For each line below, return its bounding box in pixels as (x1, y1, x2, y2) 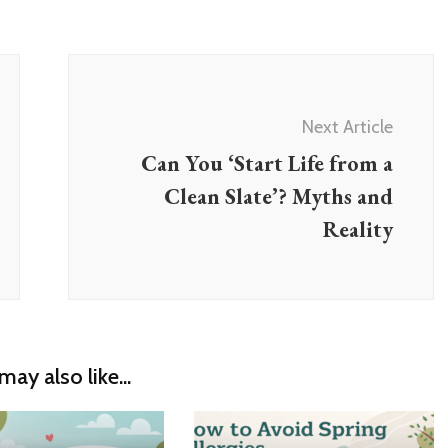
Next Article (302, 115, 393, 138)
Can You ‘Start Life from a (141, 148, 393, 178)
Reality (323, 214, 393, 244)
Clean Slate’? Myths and (164, 181, 393, 211)
